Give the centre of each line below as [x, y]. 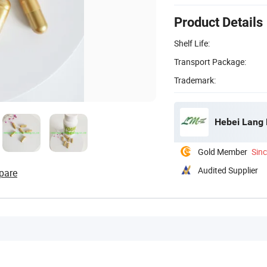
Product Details [218, 22]
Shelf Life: [192, 43]
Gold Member [223, 151]
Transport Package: [210, 61]
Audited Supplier [228, 170]
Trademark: [195, 80]
